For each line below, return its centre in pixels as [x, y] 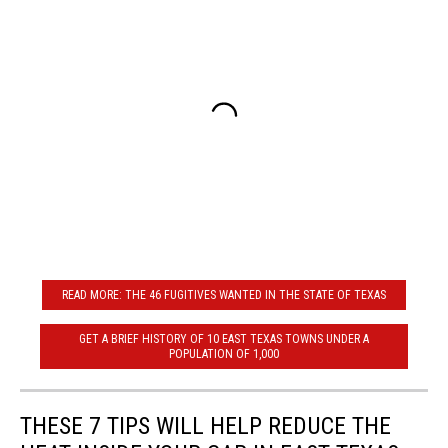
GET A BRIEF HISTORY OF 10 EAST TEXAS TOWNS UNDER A [224, 338]
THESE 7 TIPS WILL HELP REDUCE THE [205, 426]
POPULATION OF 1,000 [224, 353]
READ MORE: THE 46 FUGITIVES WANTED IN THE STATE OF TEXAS [224, 294]
